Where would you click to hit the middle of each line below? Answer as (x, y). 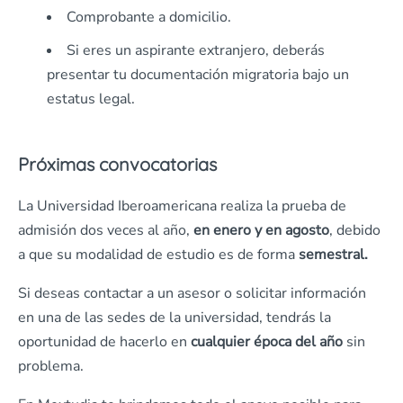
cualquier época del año (267, 342)
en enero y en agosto (260, 231)
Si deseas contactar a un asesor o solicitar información (192, 294)
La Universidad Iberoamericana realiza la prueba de (182, 206)
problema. (51, 367)
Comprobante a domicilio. (149, 18)
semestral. (333, 255)
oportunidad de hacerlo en (104, 342)
